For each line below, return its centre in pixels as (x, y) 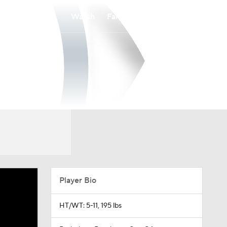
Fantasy (121, 16)
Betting (161, 16)
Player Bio (78, 180)
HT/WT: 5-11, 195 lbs (90, 206)
